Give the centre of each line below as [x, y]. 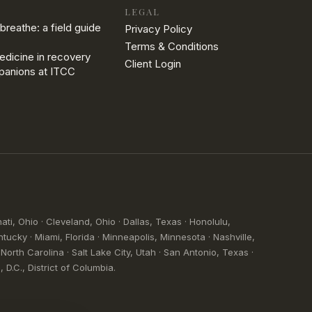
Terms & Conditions [172, 46]
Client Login [153, 64]
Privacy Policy [159, 29]
